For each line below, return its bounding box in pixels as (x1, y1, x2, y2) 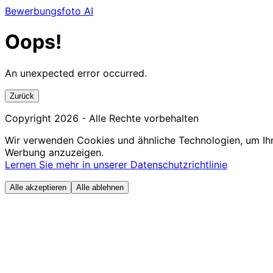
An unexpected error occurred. (5, 66, 147, 79)
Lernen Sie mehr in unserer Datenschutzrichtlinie (5, 158, 227, 171)
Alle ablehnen (76, 182, 124, 192)
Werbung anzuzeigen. (5, 146, 104, 158)
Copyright (5, 112, 54, 124)
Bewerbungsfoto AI (5, 5, 93, 17)
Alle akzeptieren (10, 182, 66, 192)
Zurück (10, 91, 34, 101)
